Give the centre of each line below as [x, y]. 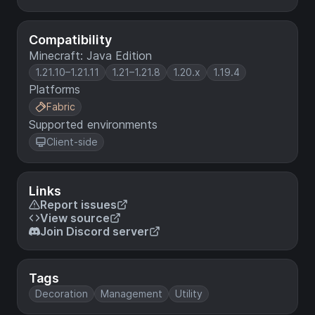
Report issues [78, 204]
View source [75, 218]
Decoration [62, 293]
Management [131, 293]
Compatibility [70, 39]
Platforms [54, 89]
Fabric [61, 106]
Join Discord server [95, 231]
